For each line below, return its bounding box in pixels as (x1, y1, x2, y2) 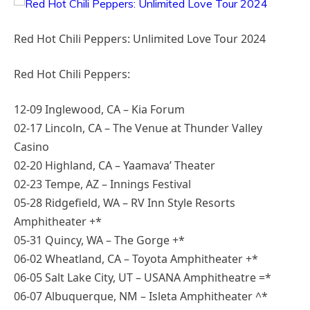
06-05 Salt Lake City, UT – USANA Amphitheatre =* (14, 270, 271, 286)
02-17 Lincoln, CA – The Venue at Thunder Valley (14, 120, 262, 136)
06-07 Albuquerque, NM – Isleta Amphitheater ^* (14, 289, 268, 304)
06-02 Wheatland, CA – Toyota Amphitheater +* (14, 251, 258, 267)
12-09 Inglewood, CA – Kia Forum (14, 102, 185, 118)
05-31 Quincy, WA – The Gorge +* (14, 232, 185, 248)
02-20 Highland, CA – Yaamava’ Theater (14, 158, 215, 174)
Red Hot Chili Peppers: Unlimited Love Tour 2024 (14, 31, 266, 47)
